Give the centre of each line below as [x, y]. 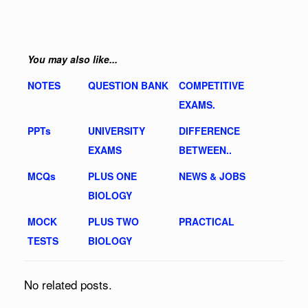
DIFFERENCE [209, 130]
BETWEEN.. [205, 150]
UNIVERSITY [117, 130]
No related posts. [68, 284]
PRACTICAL [207, 221]
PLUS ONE [112, 176]
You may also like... [73, 59]
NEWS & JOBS [212, 176]
